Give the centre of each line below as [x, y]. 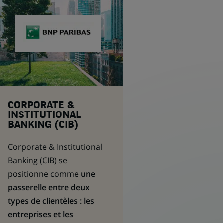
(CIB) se [53, 160]
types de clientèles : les [51, 201]
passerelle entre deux [49, 187]
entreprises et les [40, 214]
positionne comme [43, 174]
